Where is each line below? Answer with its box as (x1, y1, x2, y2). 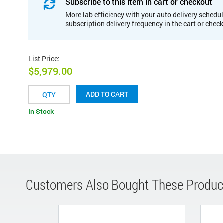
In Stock (28, 107, 54, 116)
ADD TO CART (86, 89, 128, 99)
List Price (28, 53, 58, 63)
